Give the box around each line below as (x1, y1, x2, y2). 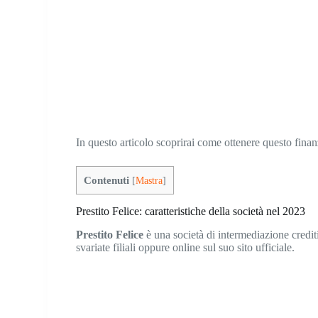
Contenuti (84, 174, 130, 186)
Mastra (136, 175, 163, 186)
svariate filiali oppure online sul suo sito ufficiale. (76, 241, 295, 253)
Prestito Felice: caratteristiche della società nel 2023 (76, 205, 306, 218)
